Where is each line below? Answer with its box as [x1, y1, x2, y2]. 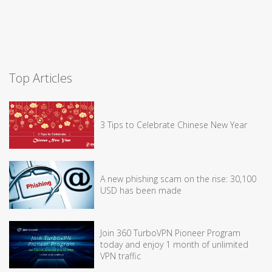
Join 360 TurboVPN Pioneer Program [100, 227, 240, 239]
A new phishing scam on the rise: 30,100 [100, 173, 256, 185]
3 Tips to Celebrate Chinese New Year [100, 119, 247, 131]
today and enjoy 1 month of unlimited [100, 239, 248, 251]
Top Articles [9, 69, 72, 86]
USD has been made [100, 185, 182, 197]
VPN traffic [100, 250, 141, 262]
